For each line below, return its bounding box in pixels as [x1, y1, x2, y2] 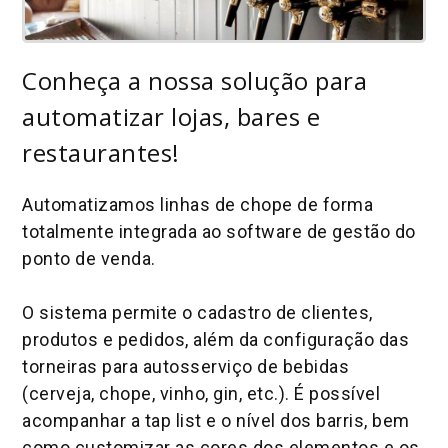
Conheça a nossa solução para [22, 63, 368, 97]
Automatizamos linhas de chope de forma [22, 193, 374, 215]
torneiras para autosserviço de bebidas [22, 355, 350, 377]
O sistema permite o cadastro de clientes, [22, 301, 373, 323]
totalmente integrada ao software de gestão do [22, 220, 416, 242]
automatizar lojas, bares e [22, 99, 321, 133]
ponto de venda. [22, 247, 156, 269]
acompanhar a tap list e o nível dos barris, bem [22, 409, 410, 431]
